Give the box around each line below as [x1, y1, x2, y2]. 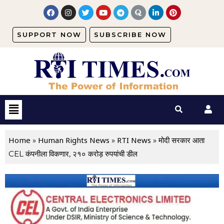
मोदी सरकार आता [156, 135, 204, 145]
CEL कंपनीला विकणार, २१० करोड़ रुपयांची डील [8, 148, 137, 158]
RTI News [117, 134, 151, 145]
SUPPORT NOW [17, 30, 81, 38]
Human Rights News [38, 134, 109, 145]
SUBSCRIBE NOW [94, 30, 166, 38]
